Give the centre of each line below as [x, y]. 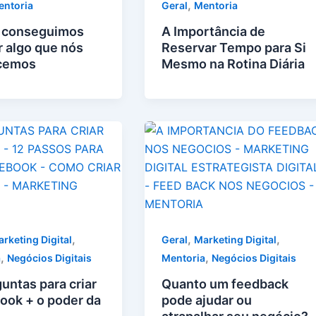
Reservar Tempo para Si [234, 48]
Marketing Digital [236, 239]
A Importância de [214, 32]
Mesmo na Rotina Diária [233, 64]
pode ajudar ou [207, 300]
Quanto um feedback [225, 284]
